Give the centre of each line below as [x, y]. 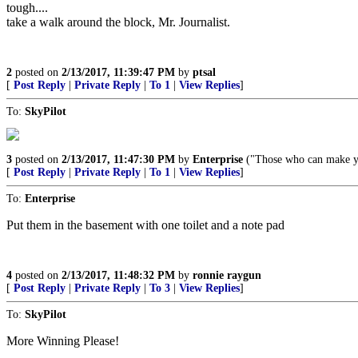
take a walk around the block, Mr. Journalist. [118, 22]
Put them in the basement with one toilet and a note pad [145, 225]
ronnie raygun [227, 275]
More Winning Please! [63, 341]
